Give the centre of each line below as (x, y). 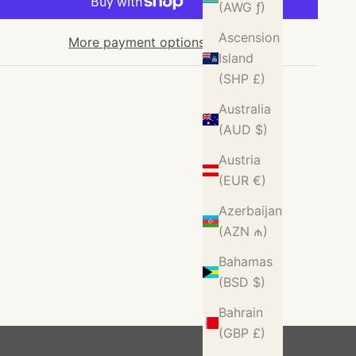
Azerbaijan (250, 211)
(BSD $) (242, 282)
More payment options (137, 43)
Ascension (249, 38)
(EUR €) (242, 181)
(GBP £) (242, 333)
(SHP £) (242, 79)
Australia (245, 109)
